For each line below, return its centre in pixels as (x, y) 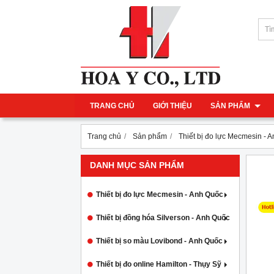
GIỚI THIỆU (172, 106)
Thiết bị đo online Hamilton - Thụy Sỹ (159, 264)
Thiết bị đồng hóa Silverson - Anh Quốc (163, 218)
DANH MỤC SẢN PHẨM (137, 165)
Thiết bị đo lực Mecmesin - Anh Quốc (160, 194)
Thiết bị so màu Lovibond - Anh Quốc (159, 241)
